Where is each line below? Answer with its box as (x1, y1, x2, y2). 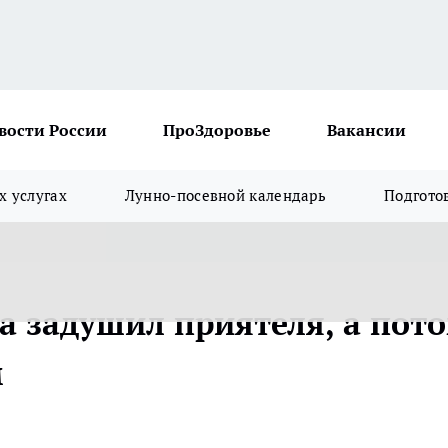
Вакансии (327, 120, 406, 140)
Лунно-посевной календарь (124, 186, 327, 205)
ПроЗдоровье (163, 120, 271, 140)
